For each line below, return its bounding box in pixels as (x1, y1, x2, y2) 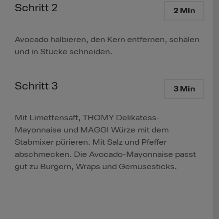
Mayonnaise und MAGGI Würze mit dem (15, 125, 169, 135)
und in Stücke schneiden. (15, 47, 112, 57)
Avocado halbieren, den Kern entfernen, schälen (15, 35, 199, 45)
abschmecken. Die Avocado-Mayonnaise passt (15, 150, 196, 160)
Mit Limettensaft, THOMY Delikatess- (15, 113, 160, 123)
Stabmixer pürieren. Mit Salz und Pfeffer (15, 137, 167, 148)
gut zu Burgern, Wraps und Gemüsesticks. (15, 162, 177, 172)
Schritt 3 (15, 80, 58, 93)
